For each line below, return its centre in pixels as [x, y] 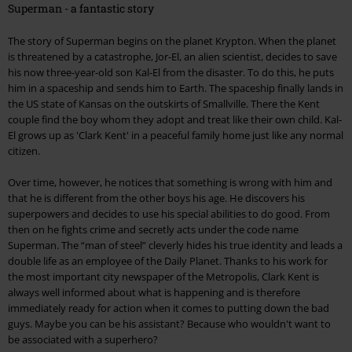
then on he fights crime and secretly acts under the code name [153, 230]
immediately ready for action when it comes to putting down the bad [169, 308]
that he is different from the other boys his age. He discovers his [156, 198]
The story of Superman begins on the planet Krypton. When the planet [172, 41]
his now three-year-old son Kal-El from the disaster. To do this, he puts [171, 73]
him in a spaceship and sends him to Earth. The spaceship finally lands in [176, 88]
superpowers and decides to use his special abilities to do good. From [169, 214]
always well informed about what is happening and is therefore [154, 293]
